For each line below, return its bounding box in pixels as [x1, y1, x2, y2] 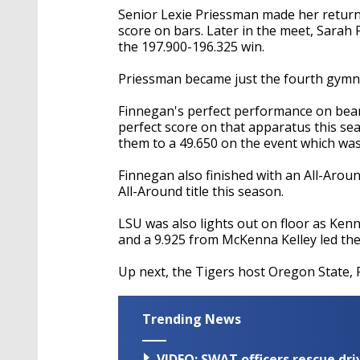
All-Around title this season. [118, 182, 284, 200]
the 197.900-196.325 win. [118, 38, 264, 55]
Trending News [142, 310, 241, 328]
